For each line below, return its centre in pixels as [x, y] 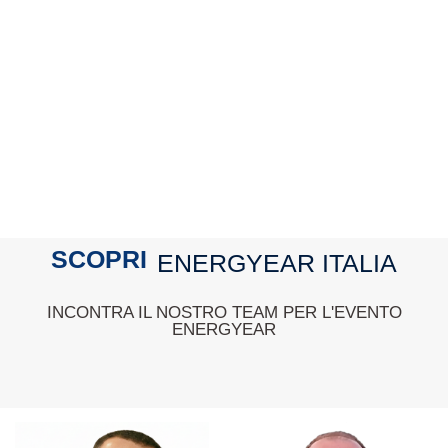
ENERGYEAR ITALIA [277, 263]
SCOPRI [99, 258]
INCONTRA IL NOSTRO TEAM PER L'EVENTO [224, 312]
